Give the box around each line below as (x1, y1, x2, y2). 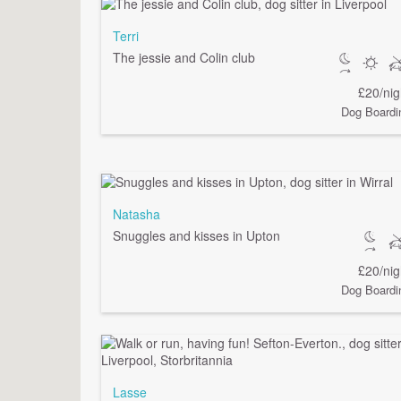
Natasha (113, 204, 161, 223)
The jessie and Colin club (113, 47, 256, 66)
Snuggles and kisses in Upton (113, 226, 281, 244)
